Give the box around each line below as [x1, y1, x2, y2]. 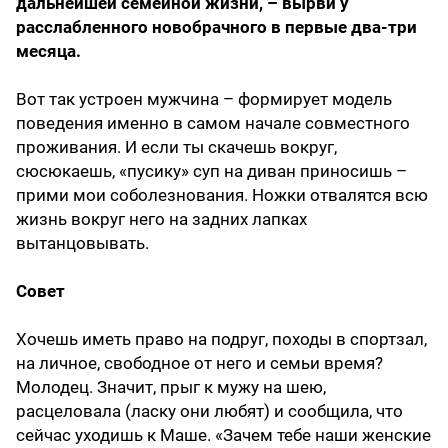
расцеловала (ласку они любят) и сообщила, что [16, 401, 403, 422]
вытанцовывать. [16, 233, 149, 254]
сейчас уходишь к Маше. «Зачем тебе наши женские [16, 425, 431, 446]
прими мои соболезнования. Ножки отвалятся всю [16, 185, 428, 206]
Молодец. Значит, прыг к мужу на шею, [16, 377, 326, 398]
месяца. [16, 41, 81, 62]
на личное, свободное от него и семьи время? [16, 353, 383, 374]
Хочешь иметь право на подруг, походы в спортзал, [16, 329, 427, 350]
